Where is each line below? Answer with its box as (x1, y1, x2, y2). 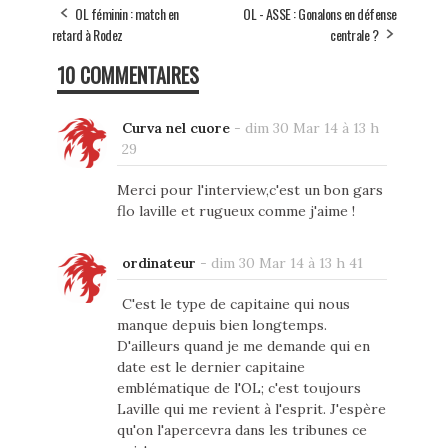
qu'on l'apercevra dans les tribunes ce (116, 420, 367, 439)
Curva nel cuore (121, 118, 230, 137)
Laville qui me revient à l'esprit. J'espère (116, 399, 386, 418)
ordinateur (121, 253, 196, 272)
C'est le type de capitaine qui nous (121, 294, 350, 313)
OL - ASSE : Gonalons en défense (243, 2, 397, 24)
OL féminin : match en (75, 2, 179, 24)
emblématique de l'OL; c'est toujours (116, 378, 361, 397)
